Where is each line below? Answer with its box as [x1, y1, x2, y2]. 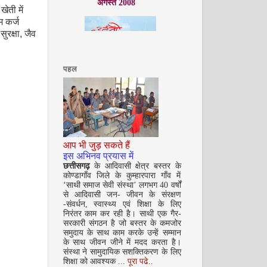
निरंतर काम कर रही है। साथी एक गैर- [63, 209, 181, 219]
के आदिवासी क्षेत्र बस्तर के [94, 162, 181, 171]
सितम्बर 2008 [104, 97, 145, 106]
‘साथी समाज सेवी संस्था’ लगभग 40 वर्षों [63, 181, 181, 190]
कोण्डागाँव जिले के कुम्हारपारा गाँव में [63, 171, 181, 181]
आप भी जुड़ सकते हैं [63, 140, 130, 151]
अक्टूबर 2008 [95, 209, 137, 218]
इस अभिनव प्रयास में [63, 151, 133, 162]
